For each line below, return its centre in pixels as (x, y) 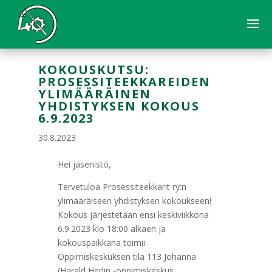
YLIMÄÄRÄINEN (94, 94)
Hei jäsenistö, (84, 164)
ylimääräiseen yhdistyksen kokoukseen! (134, 201)
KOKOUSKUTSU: (93, 70)
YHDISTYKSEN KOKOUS (119, 106)
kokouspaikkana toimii (101, 243)
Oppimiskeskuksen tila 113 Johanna (127, 257)
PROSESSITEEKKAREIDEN (124, 82)
